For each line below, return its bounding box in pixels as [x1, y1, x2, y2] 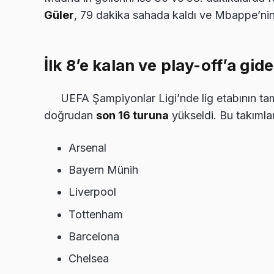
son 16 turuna [96, 108, 169, 122]
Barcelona [68, 229, 119, 243]
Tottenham [68, 207, 123, 221]
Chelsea [68, 251, 109, 265]
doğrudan [44, 108, 96, 122]
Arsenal [68, 141, 106, 154]
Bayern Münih [68, 163, 138, 177]
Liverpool [68, 185, 116, 199]
